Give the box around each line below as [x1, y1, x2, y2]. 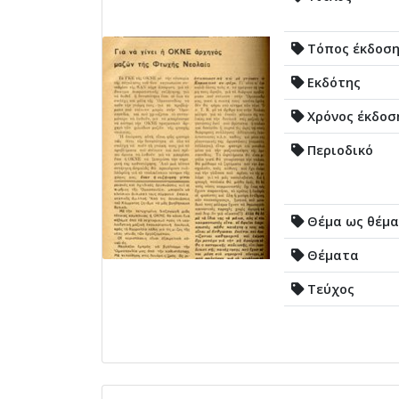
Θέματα [304, 246, 359, 264]
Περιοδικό [304, 141, 373, 159]
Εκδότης [304, 73, 361, 91]
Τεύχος [304, 280, 354, 297]
